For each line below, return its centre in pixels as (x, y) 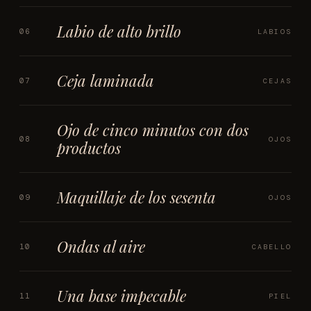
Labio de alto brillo (119, 31)
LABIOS (274, 31)
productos (89, 148)
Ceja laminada (106, 81)
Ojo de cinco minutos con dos (153, 130)
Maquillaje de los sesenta (136, 197)
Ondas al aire (101, 246)
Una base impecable (121, 296)
